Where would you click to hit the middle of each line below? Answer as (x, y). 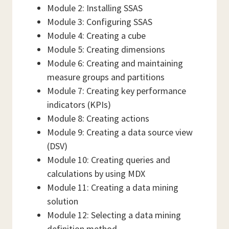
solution (63, 201)
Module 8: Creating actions (98, 118)
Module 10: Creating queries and (109, 160)
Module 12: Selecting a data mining (114, 215)
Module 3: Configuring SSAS (100, 22)
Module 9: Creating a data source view (120, 132)
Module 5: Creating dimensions (106, 49)
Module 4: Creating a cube (96, 36)
